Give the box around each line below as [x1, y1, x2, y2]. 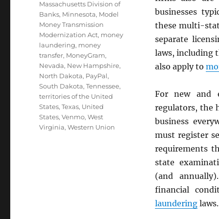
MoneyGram [66, 51, 106, 59]
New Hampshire [67, 62, 120, 69]
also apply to [154, 62, 206, 71]
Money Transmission [39, 21, 104, 28]
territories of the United [39, 92, 113, 100]
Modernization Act [39, 31, 98, 39]
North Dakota [39, 72, 83, 80]
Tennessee [86, 82, 120, 90]
